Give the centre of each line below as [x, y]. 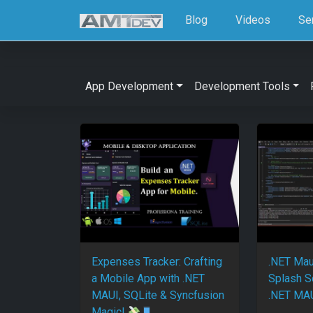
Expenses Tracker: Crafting [157, 262]
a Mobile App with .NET [148, 279]
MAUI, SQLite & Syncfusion [158, 296]
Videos [253, 20]
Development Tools [242, 86]
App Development [129, 86]
